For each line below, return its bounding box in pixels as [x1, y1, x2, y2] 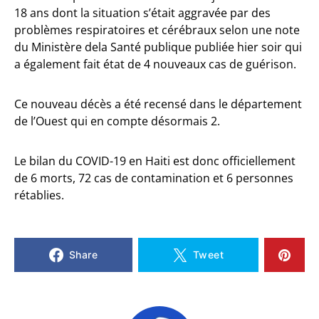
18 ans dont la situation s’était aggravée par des [14, 5, 271, 21]
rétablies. [14, 187, 64, 203]
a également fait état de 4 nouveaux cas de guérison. [14, 56, 296, 72]
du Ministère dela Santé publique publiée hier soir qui [14, 39, 302, 55]
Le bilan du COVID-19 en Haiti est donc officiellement [14, 153, 296, 169]
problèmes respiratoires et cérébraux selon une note [14, 22, 300, 38]
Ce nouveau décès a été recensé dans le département [14, 96, 302, 112]
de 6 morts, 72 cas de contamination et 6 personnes [14, 170, 293, 186]
